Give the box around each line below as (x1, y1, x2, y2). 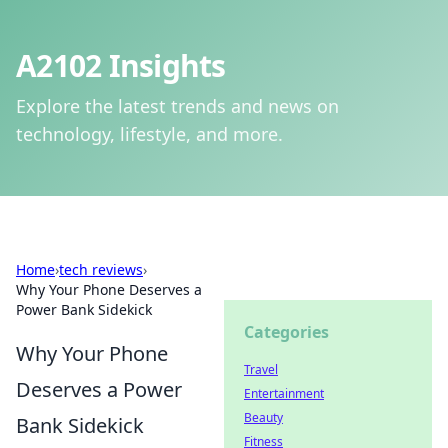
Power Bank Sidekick (16, 300, 152, 319)
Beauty (244, 409, 283, 426)
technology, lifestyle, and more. (16, 122, 283, 146)
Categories (244, 321, 329, 343)
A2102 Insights (16, 45, 226, 86)
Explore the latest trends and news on (16, 94, 339, 118)
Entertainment (244, 385, 324, 402)
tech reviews (59, 260, 143, 279)
